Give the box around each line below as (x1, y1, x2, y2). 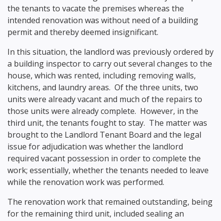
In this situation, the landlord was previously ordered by (7, 46, 214, 58)
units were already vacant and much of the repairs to (7, 94, 202, 105)
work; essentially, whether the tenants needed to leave (7, 165, 209, 176)
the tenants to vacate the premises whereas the (7, 3, 184, 14)
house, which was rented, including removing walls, (7, 70, 196, 81)
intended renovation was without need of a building (7, 15, 198, 26)
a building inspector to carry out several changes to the (7, 58, 212, 70)
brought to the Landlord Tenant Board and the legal (7, 129, 201, 141)
